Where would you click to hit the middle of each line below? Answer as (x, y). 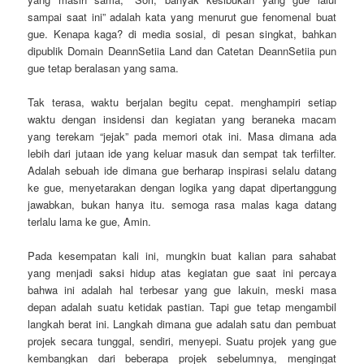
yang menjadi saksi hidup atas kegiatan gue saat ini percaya (182, 273)
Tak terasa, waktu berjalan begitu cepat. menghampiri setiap (182, 102)
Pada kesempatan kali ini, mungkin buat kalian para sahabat (182, 256)
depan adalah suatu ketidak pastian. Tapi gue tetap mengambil (182, 307)
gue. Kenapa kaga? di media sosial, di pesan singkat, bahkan (182, 33)
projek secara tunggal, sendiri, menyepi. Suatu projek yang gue (182, 341)
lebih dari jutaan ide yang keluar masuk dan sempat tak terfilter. (182, 153)
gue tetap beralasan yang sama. (104, 67)
